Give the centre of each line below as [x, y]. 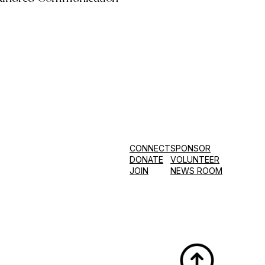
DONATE [146, 160]
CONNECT [150, 148]
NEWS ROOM [196, 171]
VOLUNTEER [195, 160]
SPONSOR [190, 148]
